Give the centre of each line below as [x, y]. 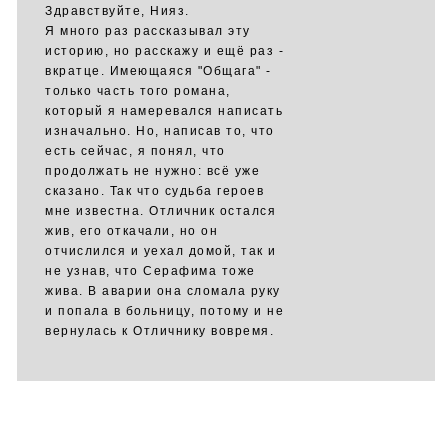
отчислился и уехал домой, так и [161, 251]
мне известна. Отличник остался [160, 211]
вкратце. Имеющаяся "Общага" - [158, 71]
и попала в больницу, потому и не [164, 311]
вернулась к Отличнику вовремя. [159, 331]
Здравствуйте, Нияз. [117, 11]
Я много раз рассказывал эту [148, 31]
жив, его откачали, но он [131, 231]
